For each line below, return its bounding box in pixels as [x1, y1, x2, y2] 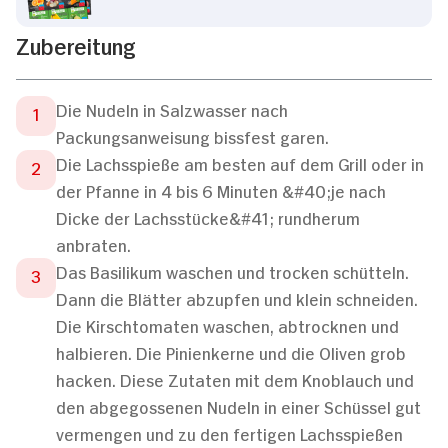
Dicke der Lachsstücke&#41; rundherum [56, 205, 360, 228]
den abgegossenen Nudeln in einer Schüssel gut [56, 394, 421, 417]
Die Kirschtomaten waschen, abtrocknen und [56, 313, 399, 336]
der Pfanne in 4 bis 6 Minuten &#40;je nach [56, 178, 386, 201]
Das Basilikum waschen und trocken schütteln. [56, 259, 409, 282]
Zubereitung [16, 29, 136, 59]
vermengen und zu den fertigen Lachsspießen [56, 421, 403, 444]
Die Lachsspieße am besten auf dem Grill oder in [56, 151, 424, 174]
